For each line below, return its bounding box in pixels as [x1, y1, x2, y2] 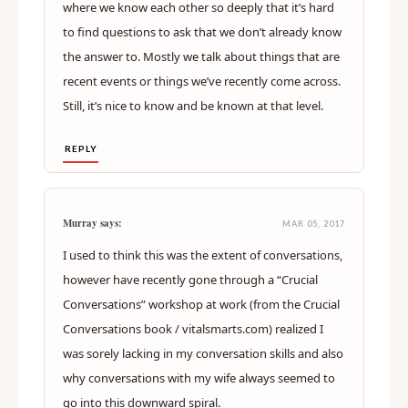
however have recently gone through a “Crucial [63, 271, 318, 289]
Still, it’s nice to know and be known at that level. [63, 97, 323, 115]
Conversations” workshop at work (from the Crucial [63, 296, 340, 313]
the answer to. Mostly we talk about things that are [63, 48, 340, 66]
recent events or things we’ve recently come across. [63, 73, 341, 90]
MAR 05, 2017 [282, 219, 345, 229]
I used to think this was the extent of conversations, [63, 247, 342, 264]
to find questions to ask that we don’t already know [63, 24, 342, 41]
